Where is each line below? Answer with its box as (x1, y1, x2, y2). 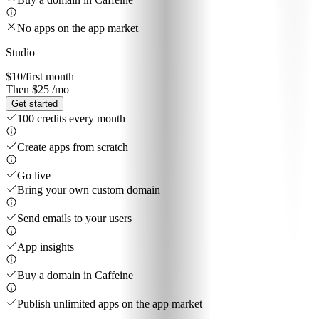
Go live (17, 169, 51, 182)
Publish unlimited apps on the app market (17, 298, 202, 310)
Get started (11, 98, 58, 110)
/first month (23, 70, 74, 83)
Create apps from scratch (17, 141, 128, 154)
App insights (17, 241, 74, 253)
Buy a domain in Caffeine (17, 269, 133, 282)
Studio (6, 46, 35, 59)
